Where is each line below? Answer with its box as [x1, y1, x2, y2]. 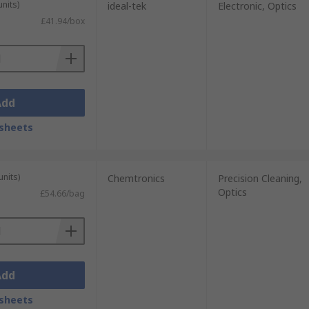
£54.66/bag [39, 188, 85, 199]
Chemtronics [107, 172, 165, 185]
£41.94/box [40, 15, 85, 27]
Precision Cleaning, [217, 172, 302, 185]
